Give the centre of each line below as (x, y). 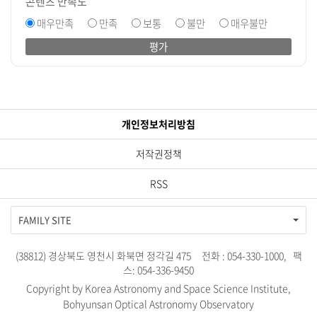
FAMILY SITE (45, 220)
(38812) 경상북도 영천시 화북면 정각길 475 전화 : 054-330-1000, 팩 (158, 256)
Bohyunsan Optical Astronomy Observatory (158, 304)
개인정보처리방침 (158, 124)
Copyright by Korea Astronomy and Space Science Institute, (158, 288)
